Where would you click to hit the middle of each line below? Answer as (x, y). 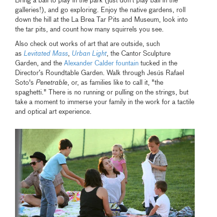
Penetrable (52, 83)
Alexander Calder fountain (101, 63)
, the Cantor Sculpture (139, 54)
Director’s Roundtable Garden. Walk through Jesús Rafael (100, 73)
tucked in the (158, 63)
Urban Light (89, 54)
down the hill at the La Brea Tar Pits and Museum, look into (102, 20)
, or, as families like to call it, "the (116, 83)
